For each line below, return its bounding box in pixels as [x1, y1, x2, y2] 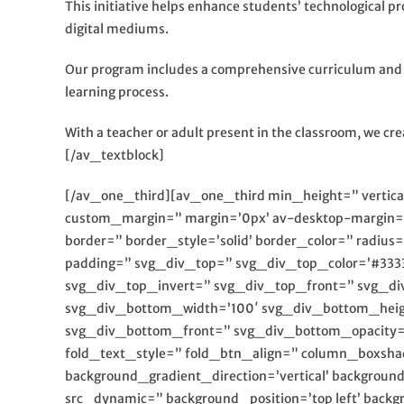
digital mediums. [65, 20, 169, 37]
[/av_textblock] [65, 146, 164, 163]
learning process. [65, 83, 169, 100]
